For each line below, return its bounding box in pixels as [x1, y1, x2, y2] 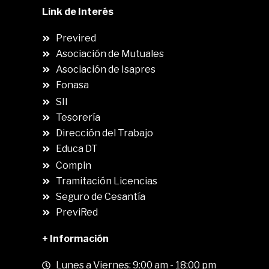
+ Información [42, 233, 109, 244]
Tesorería [55, 112, 100, 123]
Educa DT [55, 143, 98, 154]
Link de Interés [42, 6, 113, 17]
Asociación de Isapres [55, 64, 156, 75]
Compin [55, 160, 91, 171]
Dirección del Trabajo [55, 127, 153, 139]
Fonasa [55, 79, 89, 91]
